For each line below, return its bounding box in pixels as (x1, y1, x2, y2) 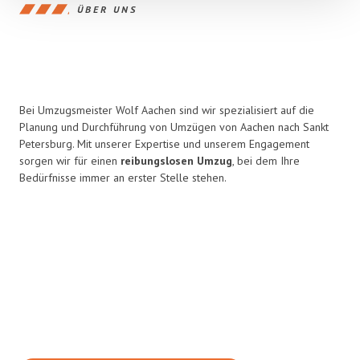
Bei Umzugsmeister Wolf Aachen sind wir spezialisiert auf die (19, 103, 314, 117)
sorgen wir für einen (19, 153, 121, 168)
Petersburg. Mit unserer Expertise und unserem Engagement (19, 137, 309, 151)
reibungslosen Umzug (121, 153, 232, 168)
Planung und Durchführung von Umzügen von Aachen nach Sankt (19, 120, 329, 134)
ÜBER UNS (77, 2, 137, 15)
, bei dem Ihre (232, 153, 300, 168)
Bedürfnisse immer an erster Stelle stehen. (19, 170, 227, 185)
